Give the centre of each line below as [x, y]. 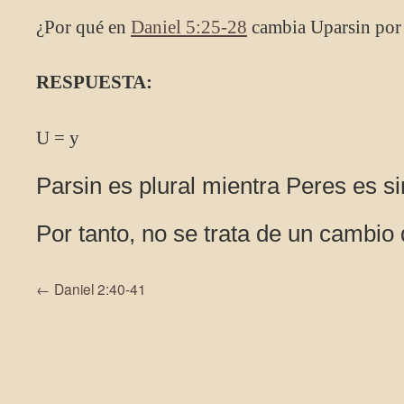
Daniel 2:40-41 [98, 289]
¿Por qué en [83, 27]
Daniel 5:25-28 [189, 27]
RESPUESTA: [94, 82]
